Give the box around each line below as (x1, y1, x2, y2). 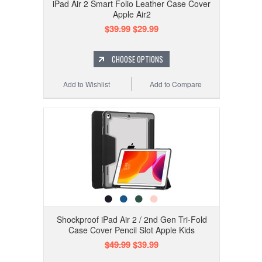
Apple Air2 (112, 8, 151, 20)
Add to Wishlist (63, 79, 111, 89)
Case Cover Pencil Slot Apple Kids (68, 224, 195, 236)
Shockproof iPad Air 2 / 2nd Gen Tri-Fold (56, 213, 207, 226)
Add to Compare (150, 79, 202, 89)
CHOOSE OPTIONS (112, 53, 163, 65)
